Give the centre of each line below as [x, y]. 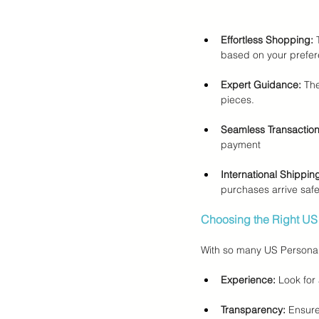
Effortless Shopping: [267, 40]
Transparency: [253, 310]
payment [241, 145]
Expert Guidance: [261, 85]
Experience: [248, 280]
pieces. [237, 100]
